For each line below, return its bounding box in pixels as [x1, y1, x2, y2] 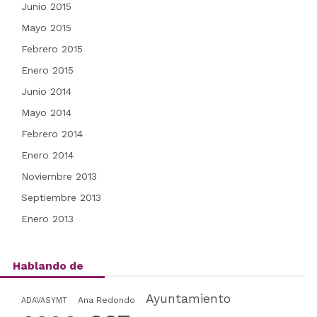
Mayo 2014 [21, 107, 71, 118]
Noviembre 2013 [21, 171, 97, 182]
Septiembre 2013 [21, 192, 101, 203]
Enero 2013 [21, 213, 74, 224]
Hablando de [12, 259, 83, 272]
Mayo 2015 [21, 22, 71, 33]
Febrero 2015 [21, 43, 83, 54]
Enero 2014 [21, 149, 74, 161]
